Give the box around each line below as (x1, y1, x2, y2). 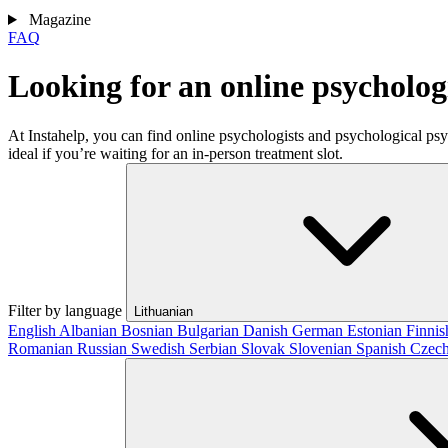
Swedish (131, 339, 189, 357)
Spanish (356, 339, 410, 357)
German (292, 321, 347, 339)
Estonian (347, 321, 406, 339)
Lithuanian (134, 303, 197, 319)
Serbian (189, 339, 241, 357)
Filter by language (8, 301, 122, 319)
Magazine (24, 11, 95, 28)
